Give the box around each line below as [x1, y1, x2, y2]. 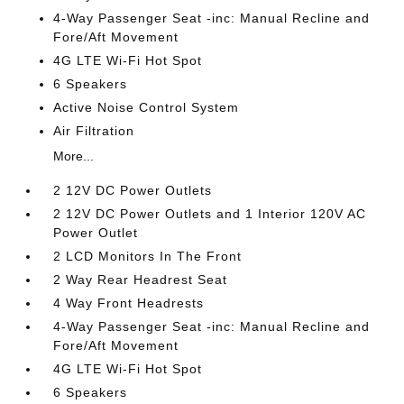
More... [53, 149, 95, 164]
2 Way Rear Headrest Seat [53, 272, 228, 288]
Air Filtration [53, 124, 135, 139]
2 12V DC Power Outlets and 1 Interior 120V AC [53, 207, 367, 222]
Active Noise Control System [53, 100, 240, 115]
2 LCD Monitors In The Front [53, 249, 243, 264]
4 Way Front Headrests [53, 296, 205, 311]
